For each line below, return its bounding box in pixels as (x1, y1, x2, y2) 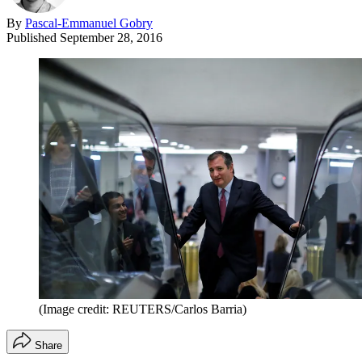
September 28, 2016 (60, 30, 162, 44)
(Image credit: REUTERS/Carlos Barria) (39, 302, 246, 317)
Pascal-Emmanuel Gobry (25, 15, 153, 30)
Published (6, 30, 60, 44)
